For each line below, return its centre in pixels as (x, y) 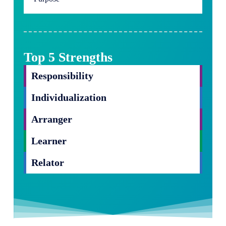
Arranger (51, 119)
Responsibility (62, 76)
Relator (47, 163)
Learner (49, 141)
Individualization (69, 98)
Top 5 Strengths (68, 58)
